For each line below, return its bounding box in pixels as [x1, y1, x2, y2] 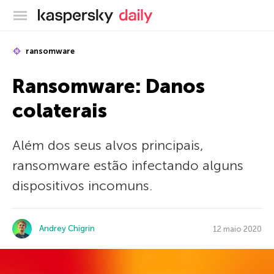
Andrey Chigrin [39, 224, 95, 233]
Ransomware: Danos [12, 75, 205, 98]
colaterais [12, 99, 107, 122]
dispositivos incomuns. [12, 177, 152, 194]
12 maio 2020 [213, 224, 262, 234]
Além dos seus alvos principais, [12, 137, 204, 154]
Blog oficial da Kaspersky [113, 7, 222, 20]
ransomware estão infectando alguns [12, 157, 243, 174]
